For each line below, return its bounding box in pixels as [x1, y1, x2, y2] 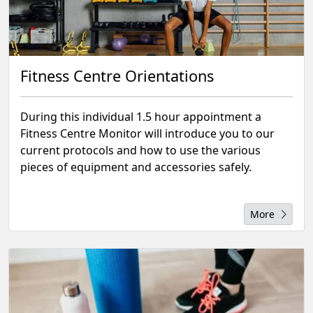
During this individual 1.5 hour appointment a [20, 109, 261, 124]
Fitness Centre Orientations [20, 66, 214, 86]
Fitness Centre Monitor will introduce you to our [20, 126, 275, 141]
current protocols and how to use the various [20, 143, 261, 158]
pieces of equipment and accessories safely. [20, 159, 252, 175]
